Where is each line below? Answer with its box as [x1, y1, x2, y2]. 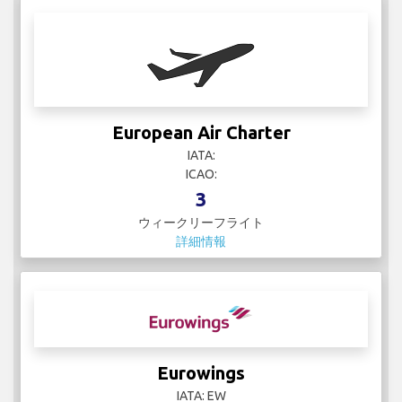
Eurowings [157, 363, 245, 384]
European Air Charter [111, 122, 291, 144]
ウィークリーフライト [138, 215, 264, 231]
